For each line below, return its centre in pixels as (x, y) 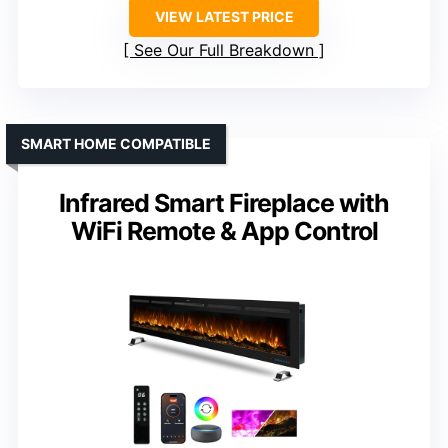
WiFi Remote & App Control (224, 231)
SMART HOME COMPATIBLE (116, 144)
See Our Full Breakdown (224, 50)
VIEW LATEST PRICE (224, 17)
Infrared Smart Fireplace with (224, 203)
